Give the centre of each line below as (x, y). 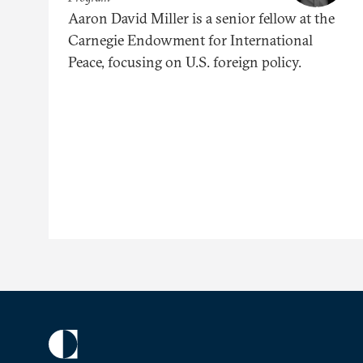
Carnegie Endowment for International (190, 40)
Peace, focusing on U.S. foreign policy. (185, 62)
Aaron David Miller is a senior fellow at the (201, 18)
